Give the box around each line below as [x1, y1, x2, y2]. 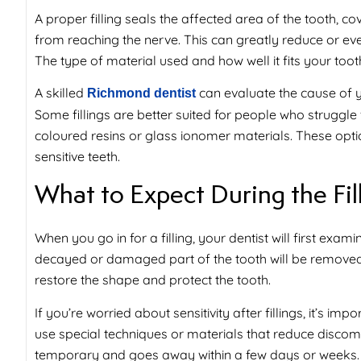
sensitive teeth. [35, 147, 120, 164]
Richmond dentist [87, 85, 196, 100]
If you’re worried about [35, 304, 173, 321]
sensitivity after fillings [173, 304, 303, 321]
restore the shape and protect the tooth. [35, 272, 271, 288]
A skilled [35, 84, 87, 101]
